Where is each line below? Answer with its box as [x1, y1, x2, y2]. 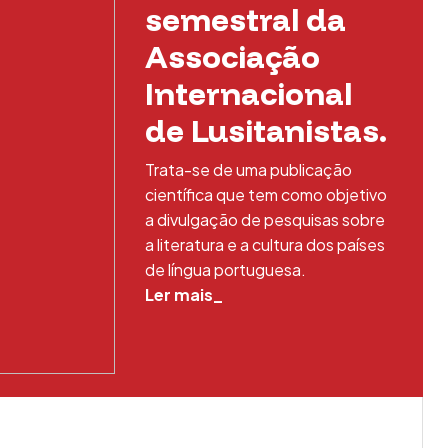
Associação [144, 37, 320, 76]
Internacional [144, 74, 352, 113]
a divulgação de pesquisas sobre [144, 209, 385, 230]
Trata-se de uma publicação [144, 159, 352, 180]
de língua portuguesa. [144, 259, 306, 280]
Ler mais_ [144, 284, 223, 305]
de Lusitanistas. [144, 111, 387, 150]
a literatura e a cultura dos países [144, 234, 385, 255]
